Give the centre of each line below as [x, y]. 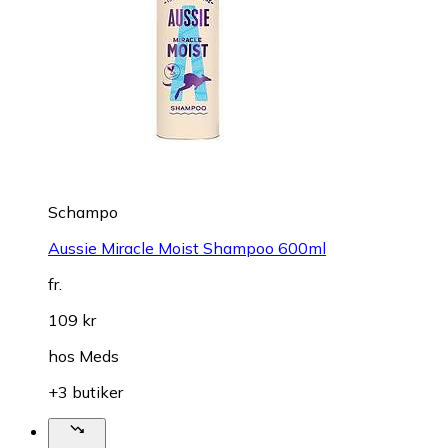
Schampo [83, 212]
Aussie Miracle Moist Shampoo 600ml [187, 248]
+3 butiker [85, 392]
